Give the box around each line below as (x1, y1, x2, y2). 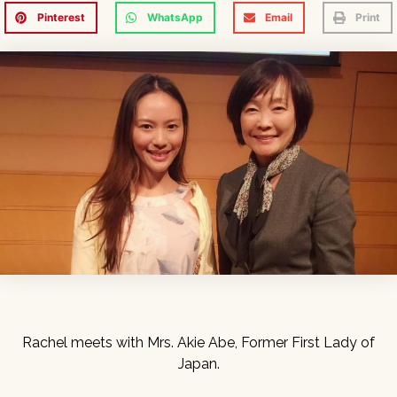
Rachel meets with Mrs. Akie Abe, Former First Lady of (22, 333, 375, 351)
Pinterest (36, 11, 85, 24)
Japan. (177, 354, 220, 372)
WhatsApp (147, 11, 203, 24)
